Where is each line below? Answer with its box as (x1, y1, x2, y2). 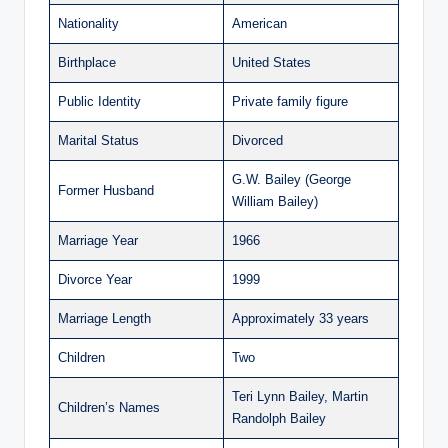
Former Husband (58, 182, 154, 198)
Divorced (232, 132, 283, 148)
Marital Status (58, 132, 139, 148)
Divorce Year (58, 271, 132, 287)
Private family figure (232, 93, 348, 109)
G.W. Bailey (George (232, 171, 351, 187)
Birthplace (58, 54, 116, 70)
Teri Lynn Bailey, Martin (232, 388, 368, 404)
